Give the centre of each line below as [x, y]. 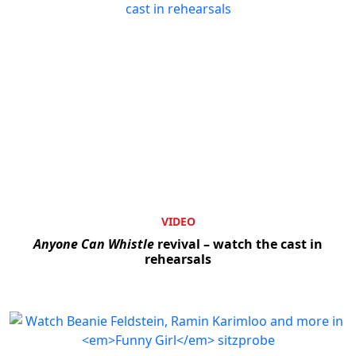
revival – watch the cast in [238, 244]
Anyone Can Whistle [94, 244]
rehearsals [178, 259]
